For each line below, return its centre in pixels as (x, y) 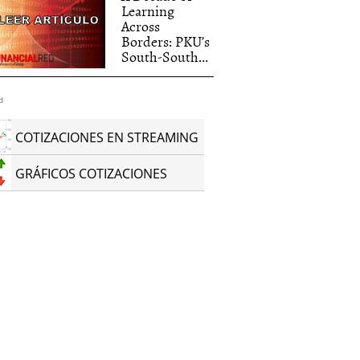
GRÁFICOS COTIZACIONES (92, 174)
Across (141, 26)
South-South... (165, 57)
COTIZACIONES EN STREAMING (107, 137)
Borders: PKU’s (166, 41)
